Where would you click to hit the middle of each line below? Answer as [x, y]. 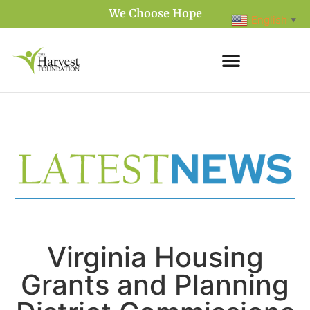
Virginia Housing [155, 257]
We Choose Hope [155, 14]
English [269, 19]
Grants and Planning [155, 285]
